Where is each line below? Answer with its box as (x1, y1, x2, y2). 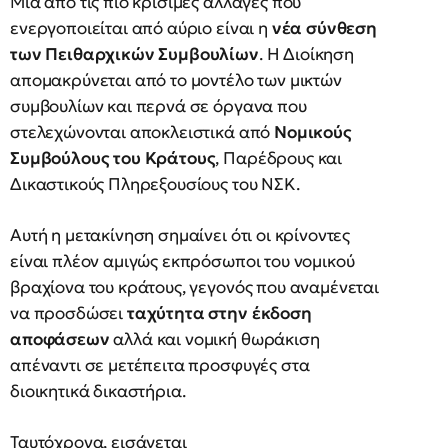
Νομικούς (274, 121, 352, 143)
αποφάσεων (10, 328, 110, 350)
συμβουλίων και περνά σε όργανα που (10, 95, 307, 117)
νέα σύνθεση (271, 17, 377, 39)
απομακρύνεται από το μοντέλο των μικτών (10, 69, 342, 91)
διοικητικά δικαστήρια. (10, 380, 186, 402)
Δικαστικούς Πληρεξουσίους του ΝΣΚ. (10, 173, 300, 195)
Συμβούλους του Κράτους (10, 147, 216, 169)
